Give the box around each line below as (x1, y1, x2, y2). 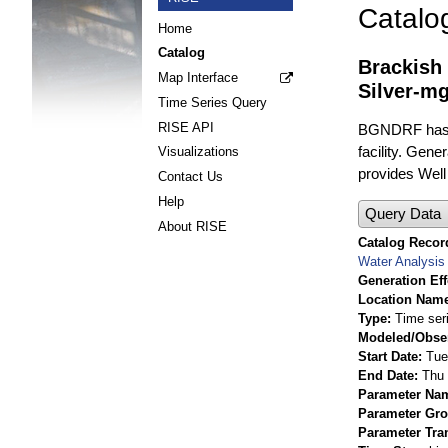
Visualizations (158, 144, 239, 160)
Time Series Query (158, 94, 267, 110)
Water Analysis (358, 253, 445, 269)
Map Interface (158, 70, 238, 86)
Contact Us (158, 169, 223, 185)
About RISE (158, 218, 227, 234)
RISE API (158, 119, 214, 135)
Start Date (358, 348, 418, 364)
